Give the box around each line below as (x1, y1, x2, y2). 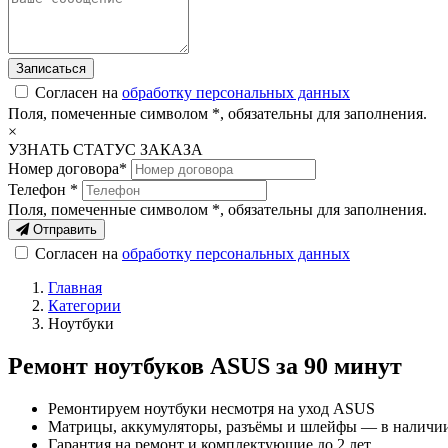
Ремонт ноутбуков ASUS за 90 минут (8, 352, 402, 379)
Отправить (29, 222, 97, 237)
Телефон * (8, 181, 78, 198)
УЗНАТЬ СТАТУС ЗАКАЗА (8, 141, 203, 158)
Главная (48, 279, 102, 296)
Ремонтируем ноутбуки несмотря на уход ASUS (48, 399, 375, 417)
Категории (48, 297, 121, 314)
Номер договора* (8, 160, 127, 177)
